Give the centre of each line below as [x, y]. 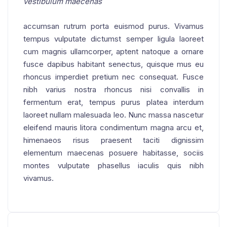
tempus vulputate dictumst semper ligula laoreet [113, 39]
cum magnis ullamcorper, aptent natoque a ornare [113, 51]
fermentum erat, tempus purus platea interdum [113, 102]
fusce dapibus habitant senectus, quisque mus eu [113, 64]
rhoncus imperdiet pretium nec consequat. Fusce [113, 77]
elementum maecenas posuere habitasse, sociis [113, 153]
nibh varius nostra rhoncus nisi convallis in [113, 89]
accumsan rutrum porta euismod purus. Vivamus [113, 26]
